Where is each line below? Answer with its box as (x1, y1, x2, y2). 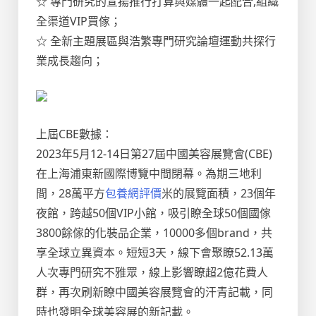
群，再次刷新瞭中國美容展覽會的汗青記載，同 (36, 284, 273, 300)
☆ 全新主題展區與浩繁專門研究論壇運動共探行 (36, 33, 276, 49)
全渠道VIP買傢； (36, 13, 121, 29)
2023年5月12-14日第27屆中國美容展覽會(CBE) (36, 146, 272, 162)
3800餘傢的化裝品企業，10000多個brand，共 (36, 225, 272, 241)
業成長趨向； (36, 53, 104, 68)
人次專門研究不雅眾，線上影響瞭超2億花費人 (36, 265, 268, 280)
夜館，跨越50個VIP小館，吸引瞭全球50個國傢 (36, 205, 271, 221)
